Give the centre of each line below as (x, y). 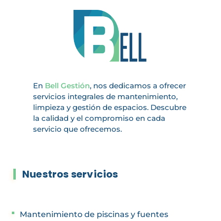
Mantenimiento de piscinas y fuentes (94, 214)
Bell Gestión (67, 85)
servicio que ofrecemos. (77, 129)
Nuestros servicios (70, 174)
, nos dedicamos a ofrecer (138, 85)
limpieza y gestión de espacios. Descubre (110, 107)
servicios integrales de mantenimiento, (105, 96)
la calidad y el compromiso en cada (99, 118)
